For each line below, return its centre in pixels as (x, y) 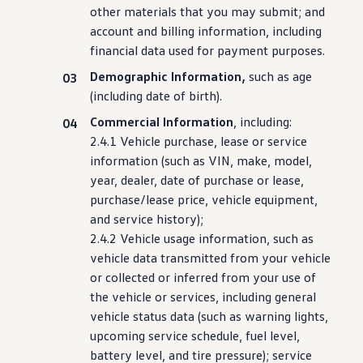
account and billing (143, 31)
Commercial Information (162, 122)
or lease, (279, 180)
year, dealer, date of (145, 180)
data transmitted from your (209, 258)
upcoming (118, 335)
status (150, 316)
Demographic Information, (168, 76)
